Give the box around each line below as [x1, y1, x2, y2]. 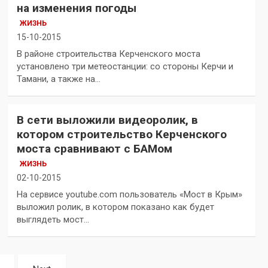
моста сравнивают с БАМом [16, 142, 172, 156]
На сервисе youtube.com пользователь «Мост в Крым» [16, 189, 242, 200]
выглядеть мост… [16, 214, 89, 226]
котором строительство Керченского [16, 127, 227, 142]
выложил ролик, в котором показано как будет [16, 202, 214, 213]
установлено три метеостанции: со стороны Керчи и [16, 61, 233, 72]
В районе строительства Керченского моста [16, 48, 200, 60]
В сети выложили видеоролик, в [16, 113, 198, 127]
